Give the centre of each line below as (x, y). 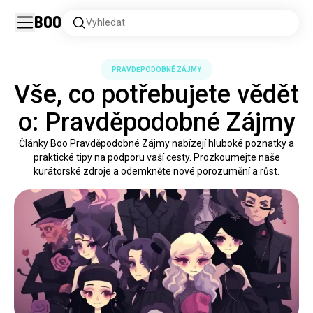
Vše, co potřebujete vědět (156, 94)
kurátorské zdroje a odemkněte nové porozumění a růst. (156, 171)
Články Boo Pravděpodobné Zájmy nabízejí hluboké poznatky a (156, 143)
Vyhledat (105, 22)
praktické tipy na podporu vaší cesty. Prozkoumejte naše (156, 157)
